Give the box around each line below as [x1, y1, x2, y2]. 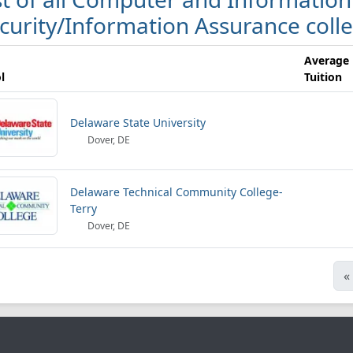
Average [304, 53, 349, 68]
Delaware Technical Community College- [70, 184, 283, 199]
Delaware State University [70, 115, 206, 130]
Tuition [304, 69, 342, 84]
